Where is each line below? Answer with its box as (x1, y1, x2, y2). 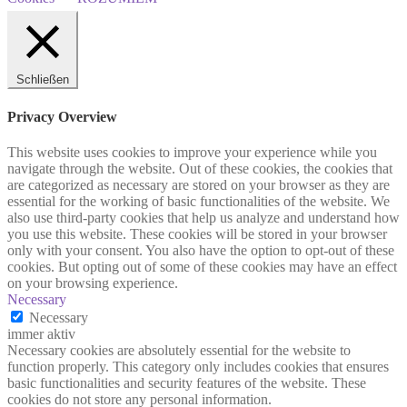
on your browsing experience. (7, 274, 178, 291)
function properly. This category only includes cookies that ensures (7, 358, 389, 374)
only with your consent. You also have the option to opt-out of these (7, 242, 394, 258)
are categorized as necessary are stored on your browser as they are (7, 176, 390, 193)
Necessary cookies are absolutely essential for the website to (7, 342, 351, 358)
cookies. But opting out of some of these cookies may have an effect (7, 258, 397, 274)
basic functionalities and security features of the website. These (7, 374, 366, 391)
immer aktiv (7, 325, 75, 342)
